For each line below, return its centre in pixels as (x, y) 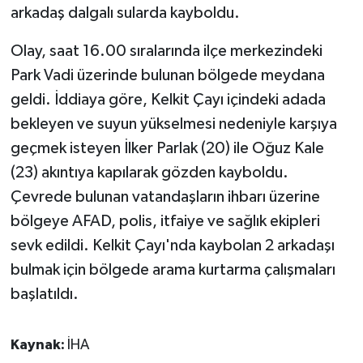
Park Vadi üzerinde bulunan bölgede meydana (167, 76)
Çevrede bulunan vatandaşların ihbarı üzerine (165, 197)
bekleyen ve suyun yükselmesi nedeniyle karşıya (173, 124)
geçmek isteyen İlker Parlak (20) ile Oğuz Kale (167, 149)
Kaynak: (38, 346)
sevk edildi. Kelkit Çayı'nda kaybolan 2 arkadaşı (172, 246)
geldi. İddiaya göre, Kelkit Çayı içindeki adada (168, 100)
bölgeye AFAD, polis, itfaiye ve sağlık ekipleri (165, 222)
